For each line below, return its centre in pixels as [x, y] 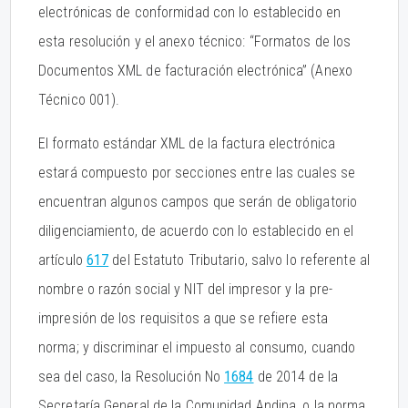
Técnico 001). [79, 100]
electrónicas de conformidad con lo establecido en [189, 12]
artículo [62, 260]
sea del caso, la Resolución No [132, 377]
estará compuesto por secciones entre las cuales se [197, 173]
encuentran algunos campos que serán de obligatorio [198, 202]
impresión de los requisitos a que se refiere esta [183, 318]
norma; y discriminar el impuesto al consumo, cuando [197, 347]
